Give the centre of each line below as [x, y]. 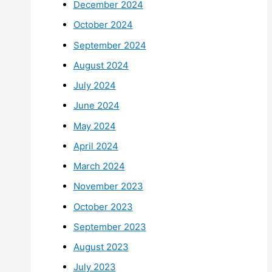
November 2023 [108, 186]
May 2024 [94, 126]
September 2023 [110, 226]
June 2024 [96, 106]
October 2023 [103, 206]
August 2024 [101, 65]
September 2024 [110, 45]
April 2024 [96, 146]
